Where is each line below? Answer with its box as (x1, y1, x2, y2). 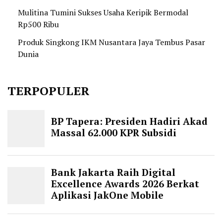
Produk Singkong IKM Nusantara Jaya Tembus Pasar (18, 37, 205, 48)
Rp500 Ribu (18, 19, 59, 30)
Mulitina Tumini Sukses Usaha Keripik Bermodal (18, 7, 188, 18)
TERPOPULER (7, 83, 89, 99)
